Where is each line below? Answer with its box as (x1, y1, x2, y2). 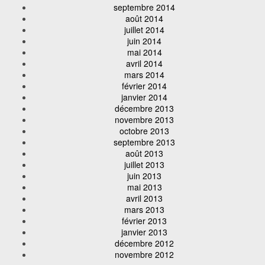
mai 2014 (127, 46, 162, 58)
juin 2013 (127, 169, 161, 182)
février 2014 (122, 79, 167, 92)
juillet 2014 (124, 23, 164, 35)
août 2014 (125, 12, 163, 24)
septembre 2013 (114, 135, 175, 148)
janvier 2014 (121, 91, 167, 103)
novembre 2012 (115, 248, 174, 260)
